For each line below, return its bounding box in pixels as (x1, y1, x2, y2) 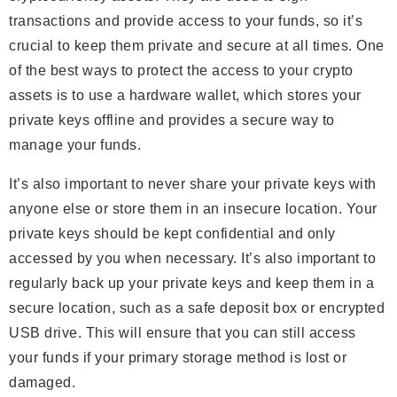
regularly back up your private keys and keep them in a (9, 276, 374, 292)
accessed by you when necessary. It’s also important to (9, 251, 376, 267)
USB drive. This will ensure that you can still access (9, 325, 356, 341)
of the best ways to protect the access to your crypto (9, 63, 354, 79)
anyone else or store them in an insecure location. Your (9, 201, 378, 217)
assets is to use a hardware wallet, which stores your (9, 88, 362, 104)
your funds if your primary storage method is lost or (9, 350, 346, 366)
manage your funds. (9, 137, 141, 153)
